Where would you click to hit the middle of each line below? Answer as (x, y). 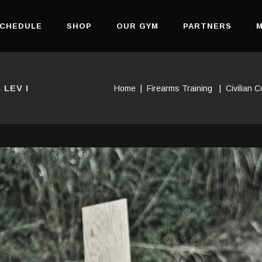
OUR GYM (137, 26)
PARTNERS (207, 26)
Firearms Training (180, 89)
